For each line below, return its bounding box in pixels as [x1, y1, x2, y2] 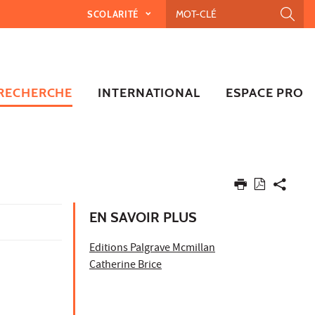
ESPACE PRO [226, 84, 304, 101]
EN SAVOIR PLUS [89, 208, 197, 226]
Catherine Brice [89, 257, 162, 274]
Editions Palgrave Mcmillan [89, 240, 215, 257]
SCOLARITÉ [86, 8, 141, 20]
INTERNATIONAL [98, 84, 200, 101]
